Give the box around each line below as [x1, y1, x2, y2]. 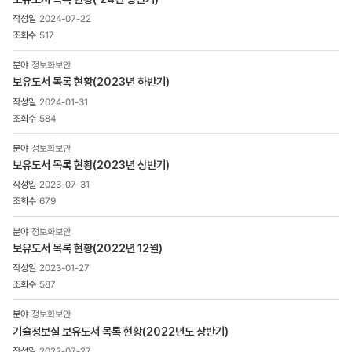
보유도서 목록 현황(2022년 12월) [13, 240, 163, 255]
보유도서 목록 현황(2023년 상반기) [13, 158, 170, 172]
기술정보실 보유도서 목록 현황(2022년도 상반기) [13, 324, 229, 338]
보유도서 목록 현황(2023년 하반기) [13, 75, 170, 89]
